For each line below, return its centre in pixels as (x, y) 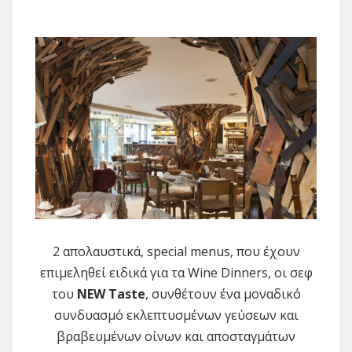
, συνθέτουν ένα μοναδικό (223, 293)
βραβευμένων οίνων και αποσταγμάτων (176, 336)
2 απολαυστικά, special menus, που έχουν (176, 251)
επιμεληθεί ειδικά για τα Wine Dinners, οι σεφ (176, 272)
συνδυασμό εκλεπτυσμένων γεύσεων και (176, 315)
